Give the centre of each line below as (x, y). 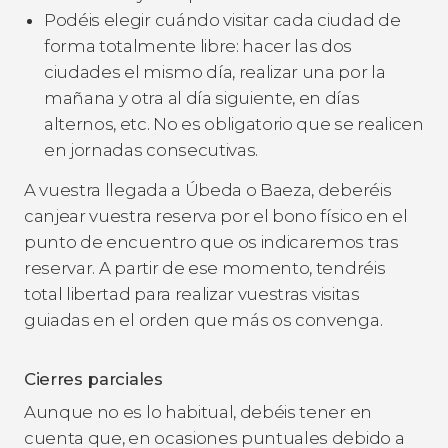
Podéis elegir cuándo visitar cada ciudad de (222, 19)
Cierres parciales (93, 378)
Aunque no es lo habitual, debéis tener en (198, 411)
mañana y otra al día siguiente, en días (202, 97)
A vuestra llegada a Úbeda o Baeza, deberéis (208, 189)
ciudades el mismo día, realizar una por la (215, 71)
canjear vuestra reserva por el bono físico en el (216, 215)
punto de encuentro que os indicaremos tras (211, 241)
